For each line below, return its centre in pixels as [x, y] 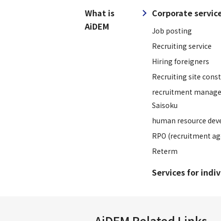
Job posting [172, 31]
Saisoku [165, 105]
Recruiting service [182, 46]
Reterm [165, 151]
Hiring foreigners [180, 61]
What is [100, 13]
